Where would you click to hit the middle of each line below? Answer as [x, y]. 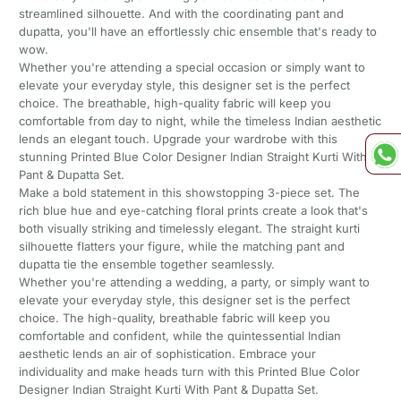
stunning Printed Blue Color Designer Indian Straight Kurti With [192, 157]
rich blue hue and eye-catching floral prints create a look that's [193, 211]
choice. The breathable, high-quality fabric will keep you [175, 103]
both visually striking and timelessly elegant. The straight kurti [189, 229]
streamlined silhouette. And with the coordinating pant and [181, 14]
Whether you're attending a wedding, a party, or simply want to [194, 282]
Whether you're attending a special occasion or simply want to [192, 68]
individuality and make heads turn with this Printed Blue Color [189, 372]
